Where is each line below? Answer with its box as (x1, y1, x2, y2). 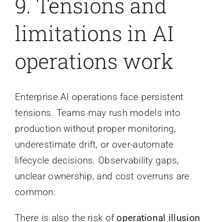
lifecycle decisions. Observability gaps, (14, 155, 179, 166)
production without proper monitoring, (14, 123, 176, 135)
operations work (14, 47, 173, 74)
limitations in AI (14, 19, 173, 47)
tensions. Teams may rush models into (14, 107, 181, 119)
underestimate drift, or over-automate (14, 139, 174, 151)
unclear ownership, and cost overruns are (14, 170, 190, 182)
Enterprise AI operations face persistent (14, 91, 184, 103)
